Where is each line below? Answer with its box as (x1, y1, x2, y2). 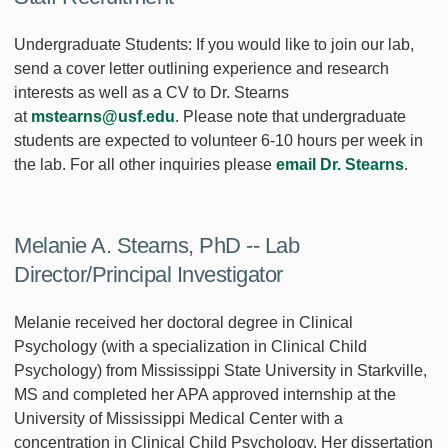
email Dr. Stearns (276, 155, 404, 173)
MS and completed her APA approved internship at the (14, 385, 396, 403)
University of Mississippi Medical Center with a (14, 409, 343, 427)
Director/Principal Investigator (14, 261, 283, 287)
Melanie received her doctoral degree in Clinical (14, 313, 353, 331)
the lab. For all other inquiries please (14, 155, 276, 173)
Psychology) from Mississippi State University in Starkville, (14, 361, 427, 379)
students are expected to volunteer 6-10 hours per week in (14, 131, 423, 149)
